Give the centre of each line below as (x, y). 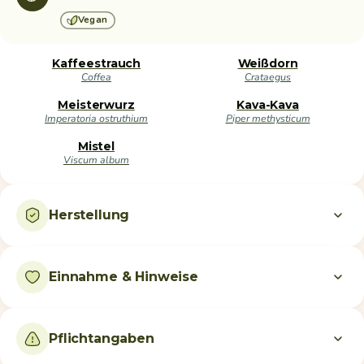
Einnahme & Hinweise (123, 276)
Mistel (96, 146)
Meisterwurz (96, 104)
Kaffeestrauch (96, 63)
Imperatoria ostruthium (96, 118)
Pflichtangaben (102, 338)
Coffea (96, 76)
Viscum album (96, 159)
